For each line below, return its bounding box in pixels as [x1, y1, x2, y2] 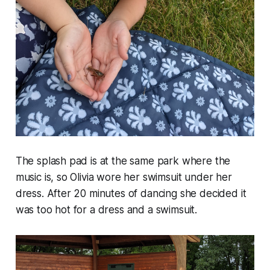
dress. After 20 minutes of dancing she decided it [15, 187, 246, 200]
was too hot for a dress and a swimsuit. [15, 204, 198, 216]
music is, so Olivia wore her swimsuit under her [15, 171, 232, 184]
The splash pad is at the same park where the [15, 155, 231, 168]
